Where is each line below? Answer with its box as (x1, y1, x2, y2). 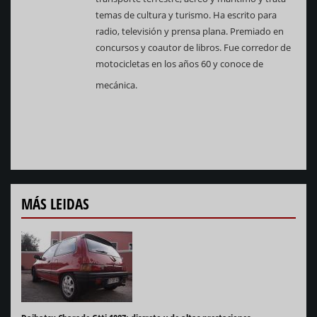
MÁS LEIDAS (21, 194, 89, 214)
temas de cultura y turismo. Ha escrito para (96, 8, 277, 22)
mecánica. (96, 79, 152, 92)
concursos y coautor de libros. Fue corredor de (96, 41, 291, 54)
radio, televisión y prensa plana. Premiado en (96, 25, 284, 38)
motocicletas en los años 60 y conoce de (96, 57, 263, 71)
